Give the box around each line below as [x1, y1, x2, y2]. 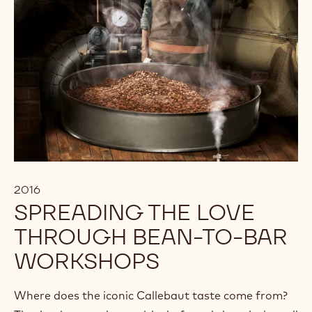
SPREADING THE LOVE [14, 198, 255, 227]
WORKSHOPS [14, 247, 159, 276]
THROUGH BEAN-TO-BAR [14, 222, 287, 251]
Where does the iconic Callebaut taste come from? [14, 288, 288, 303]
